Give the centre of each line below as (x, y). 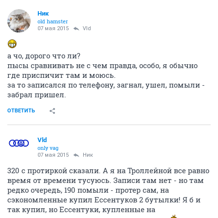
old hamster (53, 21)
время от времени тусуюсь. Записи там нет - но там (106, 180)
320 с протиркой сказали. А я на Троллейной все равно (108, 170)
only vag (48, 148)
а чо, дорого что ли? (44, 55)
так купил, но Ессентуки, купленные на (81, 209)
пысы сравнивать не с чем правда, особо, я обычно (102, 65)
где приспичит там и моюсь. (62, 75)
